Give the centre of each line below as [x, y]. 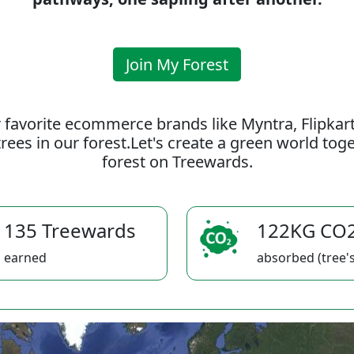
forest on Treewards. [177, 162]
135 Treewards [70, 230]
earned [25, 258]
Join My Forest [177, 64]
